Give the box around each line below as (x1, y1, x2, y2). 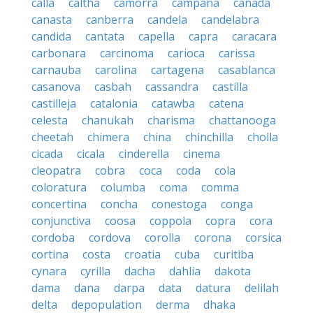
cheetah (31, 129, 73, 145)
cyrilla (80, 263, 110, 279)
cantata (85, 29, 124, 44)
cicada (31, 146, 63, 161)
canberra (86, 12, 133, 27)
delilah (245, 280, 279, 296)
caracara (232, 29, 277, 44)
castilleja (31, 96, 76, 111)
